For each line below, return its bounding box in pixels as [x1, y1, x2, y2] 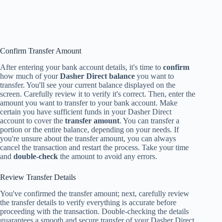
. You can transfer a [119, 116, 179, 125]
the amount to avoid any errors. [58, 152, 157, 161]
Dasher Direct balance [60, 71, 135, 80]
